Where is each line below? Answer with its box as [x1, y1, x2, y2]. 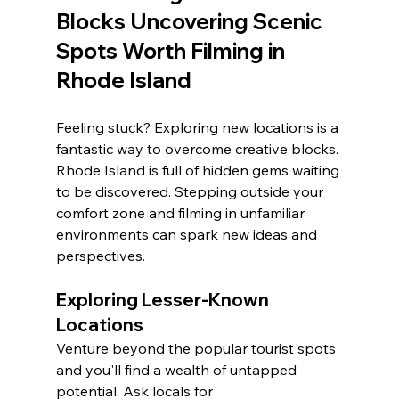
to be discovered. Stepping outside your [55, 183, 327, 201]
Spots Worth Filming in [55, 37, 289, 65]
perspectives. [55, 247, 145, 265]
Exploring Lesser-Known [55, 289, 273, 312]
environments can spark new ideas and [55, 225, 321, 244]
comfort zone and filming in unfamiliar [55, 204, 308, 223]
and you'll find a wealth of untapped [55, 361, 300, 379]
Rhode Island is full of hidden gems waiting [55, 161, 343, 180]
